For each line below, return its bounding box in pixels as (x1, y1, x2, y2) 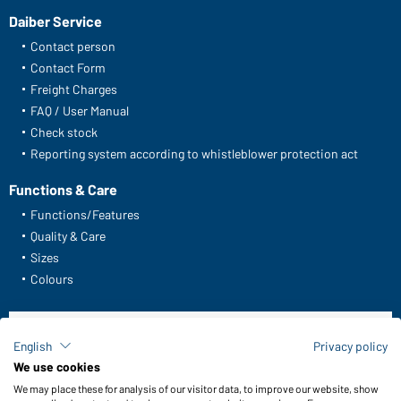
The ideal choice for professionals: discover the (70, 350, 328, 366)
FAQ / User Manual (30, 103, 129, 119)
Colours (30, 271, 73, 287)
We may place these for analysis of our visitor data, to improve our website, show (13, 382, 379, 395)
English (13, 337, 52, 354)
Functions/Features (30, 207, 140, 223)
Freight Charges (30, 81, 117, 98)
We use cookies (13, 359, 100, 374)
